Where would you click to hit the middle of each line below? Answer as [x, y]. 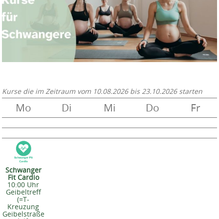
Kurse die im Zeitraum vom [47, 91]
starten [190, 91]
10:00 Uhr [23, 185]
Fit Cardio [23, 177]
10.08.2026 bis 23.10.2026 [135, 91]
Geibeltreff [23, 192]
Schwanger [23, 170]
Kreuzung [23, 207]
